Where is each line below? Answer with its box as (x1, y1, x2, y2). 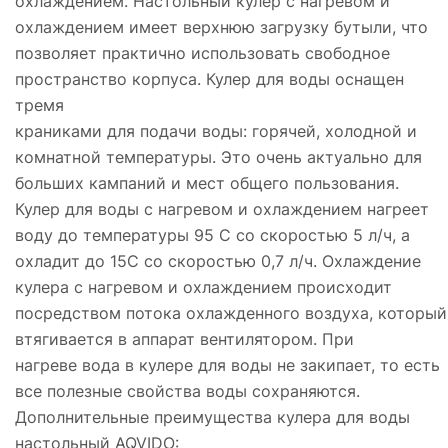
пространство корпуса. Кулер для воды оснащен (15, 68, 404, 89)
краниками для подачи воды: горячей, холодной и (15, 120, 417, 141)
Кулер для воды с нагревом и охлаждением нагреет (15, 198, 429, 219)
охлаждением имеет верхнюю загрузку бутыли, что (15, 16, 428, 37)
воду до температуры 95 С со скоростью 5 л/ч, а (15, 224, 410, 245)
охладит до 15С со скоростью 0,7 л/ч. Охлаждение (15, 250, 421, 271)
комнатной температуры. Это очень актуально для (15, 146, 422, 167)
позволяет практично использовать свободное (15, 42, 390, 63)
